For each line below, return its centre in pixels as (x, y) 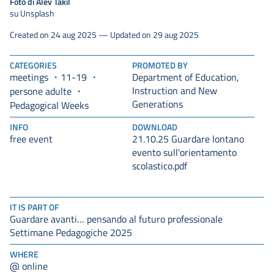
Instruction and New (175, 91)
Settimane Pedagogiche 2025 (71, 233)
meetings (29, 77)
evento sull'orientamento (184, 153)
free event (31, 139)
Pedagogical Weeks (49, 106)
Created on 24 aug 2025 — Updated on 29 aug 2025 (104, 35)
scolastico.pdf (160, 166)
